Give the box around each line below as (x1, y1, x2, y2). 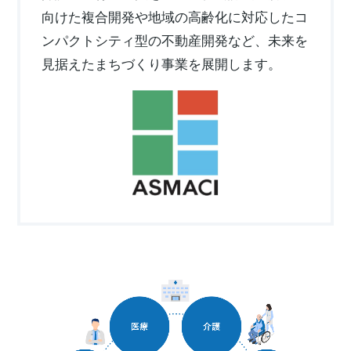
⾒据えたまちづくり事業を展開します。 (41, 56, 281, 73)
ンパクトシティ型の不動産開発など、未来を (41, 33, 308, 49)
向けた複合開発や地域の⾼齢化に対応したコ (41, 9, 308, 26)
